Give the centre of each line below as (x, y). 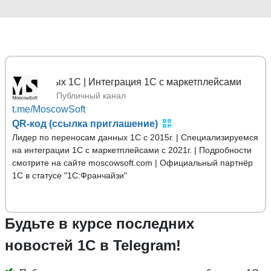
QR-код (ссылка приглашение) (85, 123)
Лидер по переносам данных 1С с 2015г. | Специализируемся (135, 137)
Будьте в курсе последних (100, 223)
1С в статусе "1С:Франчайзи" (70, 175)
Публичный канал (91, 95)
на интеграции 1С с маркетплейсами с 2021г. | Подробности (132, 150)
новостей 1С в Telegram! (93, 245)
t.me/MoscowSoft (49, 109)
